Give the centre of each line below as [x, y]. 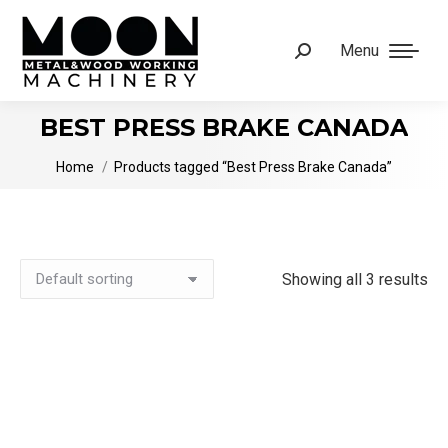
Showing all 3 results [355, 279]
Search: [319, 54]
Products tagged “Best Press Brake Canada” [253, 167]
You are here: [100, 157]
